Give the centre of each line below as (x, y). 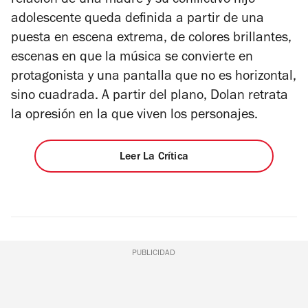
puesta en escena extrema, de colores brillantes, (151, 40)
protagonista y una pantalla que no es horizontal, (154, 78)
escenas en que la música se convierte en (132, 59)
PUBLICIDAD (154, 254)
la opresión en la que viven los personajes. (136, 117)
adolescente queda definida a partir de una (137, 20)
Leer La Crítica (154, 158)
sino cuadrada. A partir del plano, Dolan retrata (150, 97)
